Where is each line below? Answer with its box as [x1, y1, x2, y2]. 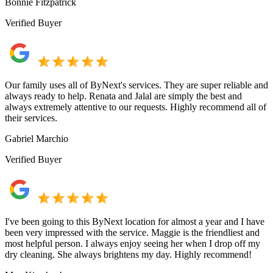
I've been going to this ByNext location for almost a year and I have [5, 216, 264, 227]
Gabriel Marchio [5, 133, 68, 144]
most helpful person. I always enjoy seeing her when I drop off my [5, 238, 260, 249]
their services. [5, 112, 57, 123]
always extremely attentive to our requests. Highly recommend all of [5, 101, 266, 112]
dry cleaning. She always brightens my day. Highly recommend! [5, 249, 252, 260]
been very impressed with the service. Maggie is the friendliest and [5, 227, 260, 238]
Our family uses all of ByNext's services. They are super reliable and [5, 79, 268, 90]
